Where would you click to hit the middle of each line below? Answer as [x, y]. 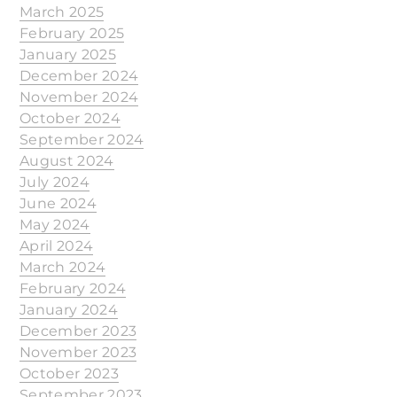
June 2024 [58, 203]
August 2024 [67, 161]
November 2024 [79, 97]
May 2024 [55, 225]
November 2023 [78, 352]
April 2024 [57, 246]
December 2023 [78, 331]
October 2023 [69, 374]
